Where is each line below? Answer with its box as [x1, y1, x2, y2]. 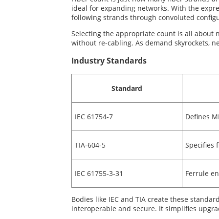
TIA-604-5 [74, 140, 106, 150]
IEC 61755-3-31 [74, 169, 123, 178]
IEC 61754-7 [74, 112, 113, 122]
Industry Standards [71, 55, 147, 66]
